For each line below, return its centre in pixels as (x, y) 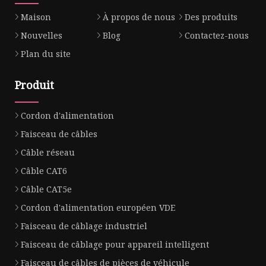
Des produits (211, 17)
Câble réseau (48, 152)
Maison (36, 17)
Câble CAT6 (44, 170)
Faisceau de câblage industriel (84, 226)
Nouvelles (42, 35)
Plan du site (46, 53)
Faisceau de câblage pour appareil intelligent (115, 244)
